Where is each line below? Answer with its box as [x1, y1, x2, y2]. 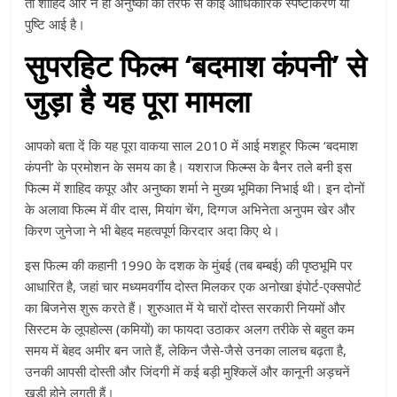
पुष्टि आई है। [25, 15, 86, 34]
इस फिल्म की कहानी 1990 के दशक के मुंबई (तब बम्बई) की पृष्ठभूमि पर [25, 256, 354, 275]
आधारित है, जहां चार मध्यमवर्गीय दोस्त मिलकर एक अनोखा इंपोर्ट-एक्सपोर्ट [25, 277, 362, 296]
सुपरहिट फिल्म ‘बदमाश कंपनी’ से [25, 45, 368, 87]
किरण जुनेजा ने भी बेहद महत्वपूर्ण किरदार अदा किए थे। [25, 222, 281, 240]
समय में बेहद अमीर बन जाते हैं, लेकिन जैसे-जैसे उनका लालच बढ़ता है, [25, 341, 347, 360]
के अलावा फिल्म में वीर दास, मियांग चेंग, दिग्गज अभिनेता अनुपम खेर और [25, 200, 356, 219]
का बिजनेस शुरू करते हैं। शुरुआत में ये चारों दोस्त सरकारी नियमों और [25, 299, 346, 317]
